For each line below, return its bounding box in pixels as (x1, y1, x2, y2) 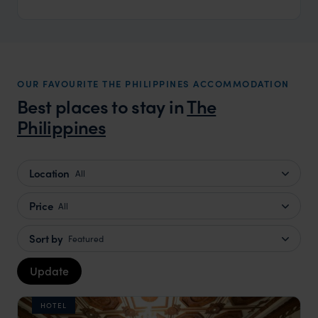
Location (29, 165, 70, 181)
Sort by (29, 230, 63, 246)
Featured (68, 231, 104, 245)
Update (30, 263, 69, 279)
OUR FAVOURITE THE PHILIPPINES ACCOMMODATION (17, 77, 290, 91)
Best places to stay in (17, 93, 187, 120)
